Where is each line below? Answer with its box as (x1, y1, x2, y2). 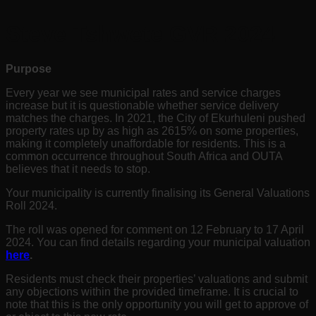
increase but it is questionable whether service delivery (6, 99, 279, 111)
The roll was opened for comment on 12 (6, 223, 203, 236)
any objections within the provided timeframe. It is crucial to (6, 285, 298, 298)
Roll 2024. (6, 199, 57, 212)
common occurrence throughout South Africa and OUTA (6, 150, 282, 162)
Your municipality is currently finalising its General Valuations (6, 186, 310, 199)
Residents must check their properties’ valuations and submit (6, 272, 308, 285)
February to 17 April (203, 223, 304, 236)
